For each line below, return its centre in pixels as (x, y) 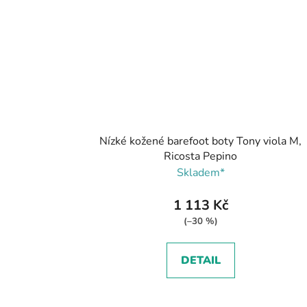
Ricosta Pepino (201, 156)
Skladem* (200, 172)
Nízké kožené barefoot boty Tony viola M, (201, 141)
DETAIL (200, 260)
